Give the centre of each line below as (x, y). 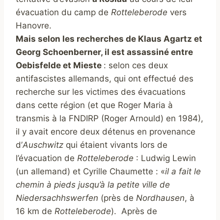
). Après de (134, 211)
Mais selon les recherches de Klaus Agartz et (109, 39)
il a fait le (183, 172)
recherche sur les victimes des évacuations (101, 92)
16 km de (35, 211)
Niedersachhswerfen (58, 198)
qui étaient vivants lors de (115, 145)
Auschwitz (43, 145)
